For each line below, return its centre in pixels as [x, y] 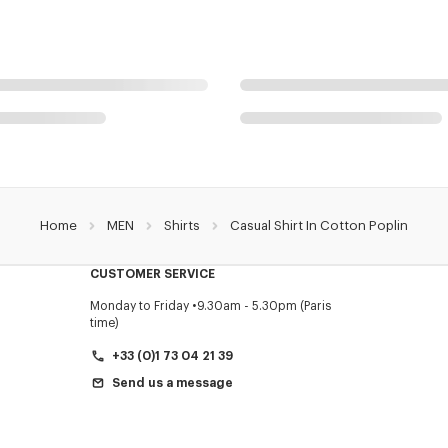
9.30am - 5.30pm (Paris [264, 305]
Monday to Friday [139, 305]
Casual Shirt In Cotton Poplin [319, 225]
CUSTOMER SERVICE [152, 273]
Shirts [182, 225]
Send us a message [172, 382]
